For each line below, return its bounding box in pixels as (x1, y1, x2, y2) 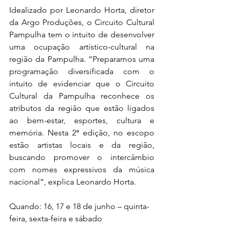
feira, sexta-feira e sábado (9, 214, 102, 224)
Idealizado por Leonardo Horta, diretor (9, 5, 154, 15)
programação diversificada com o (9, 66, 154, 77)
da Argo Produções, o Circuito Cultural (9, 17, 154, 28)
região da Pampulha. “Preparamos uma (9, 54, 154, 64)
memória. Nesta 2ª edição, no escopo (9, 128, 154, 138)
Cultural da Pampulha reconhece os (9, 91, 154, 101)
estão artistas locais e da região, (9, 140, 154, 150)
